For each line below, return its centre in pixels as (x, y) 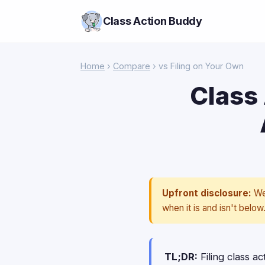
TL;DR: (181, 257)
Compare (132, 66)
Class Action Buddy (153, 21)
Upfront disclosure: (207, 193)
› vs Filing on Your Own (197, 66)
